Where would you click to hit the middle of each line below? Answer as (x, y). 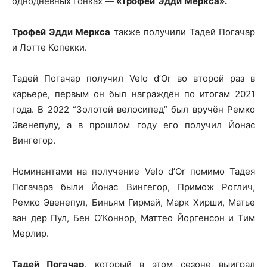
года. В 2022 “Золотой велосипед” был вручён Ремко (133, 109)
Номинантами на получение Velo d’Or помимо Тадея (133, 171)
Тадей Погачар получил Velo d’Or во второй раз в (133, 78)
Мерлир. (30, 233)
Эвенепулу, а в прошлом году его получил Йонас (133, 125)
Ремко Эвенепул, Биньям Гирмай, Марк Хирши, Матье (133, 202)
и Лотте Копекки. (49, 47)
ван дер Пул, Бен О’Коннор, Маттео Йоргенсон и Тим (133, 218)
